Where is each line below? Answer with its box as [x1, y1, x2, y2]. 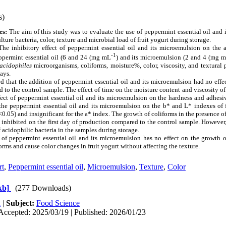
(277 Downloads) [15, 184, 71, 192]
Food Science [36, 199, 80, 207]
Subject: [6, 199, 36, 207]
